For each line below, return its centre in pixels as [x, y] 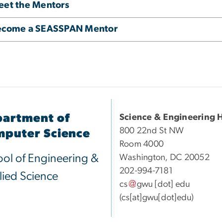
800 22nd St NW [152, 131]
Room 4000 [142, 144]
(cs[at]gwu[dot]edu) [157, 198]
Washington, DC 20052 [165, 158]
